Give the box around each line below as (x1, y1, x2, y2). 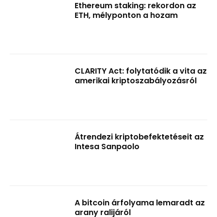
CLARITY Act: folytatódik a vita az (75, 65, 207, 77)
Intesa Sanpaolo (75, 140, 140, 152)
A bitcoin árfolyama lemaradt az (75, 197, 205, 208)
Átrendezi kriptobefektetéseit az (75, 131, 204, 142)
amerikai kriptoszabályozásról (75, 75, 197, 87)
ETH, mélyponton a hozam (75, 9, 178, 21)
